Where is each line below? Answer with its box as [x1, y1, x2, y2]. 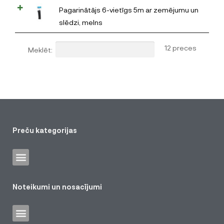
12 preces [164, 43, 196, 52]
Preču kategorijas [12, 125, 77, 134]
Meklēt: [27, 45, 52, 54]
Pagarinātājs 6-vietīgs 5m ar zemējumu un [59, 5, 198, 14]
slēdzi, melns [59, 17, 102, 26]
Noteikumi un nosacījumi [12, 182, 102, 191]
